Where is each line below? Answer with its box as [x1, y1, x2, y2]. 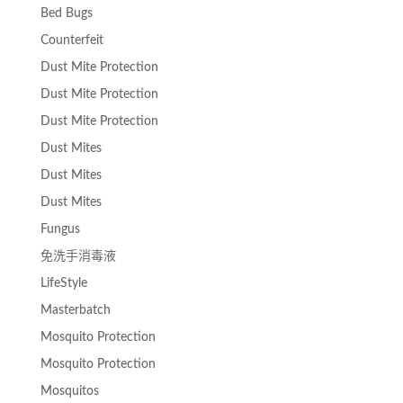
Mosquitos [40, 384, 99, 398]
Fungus [40, 222, 80, 236]
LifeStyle [40, 276, 87, 290]
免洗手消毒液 [40, 249, 116, 263]
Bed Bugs [40, 6, 93, 20]
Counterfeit [40, 33, 103, 47]
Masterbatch [40, 303, 111, 317]
